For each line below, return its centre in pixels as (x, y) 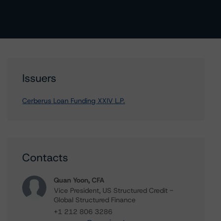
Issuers (39, 78)
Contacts (45, 158)
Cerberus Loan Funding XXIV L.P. (74, 101)
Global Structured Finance (95, 200)
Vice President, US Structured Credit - (114, 190)
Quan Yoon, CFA (79, 180)
